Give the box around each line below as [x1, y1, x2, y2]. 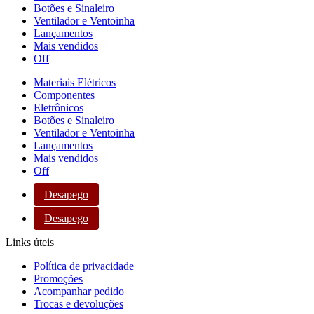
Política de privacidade [34, 259, 134, 272]
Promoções [34, 272, 83, 285]
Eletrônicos [34, 101, 83, 114]
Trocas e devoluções [34, 297, 123, 310]
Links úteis [6, 235, 54, 248]
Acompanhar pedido [34, 285, 124, 297]
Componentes [34, 88, 95, 101]
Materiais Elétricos [34, 76, 116, 88]
